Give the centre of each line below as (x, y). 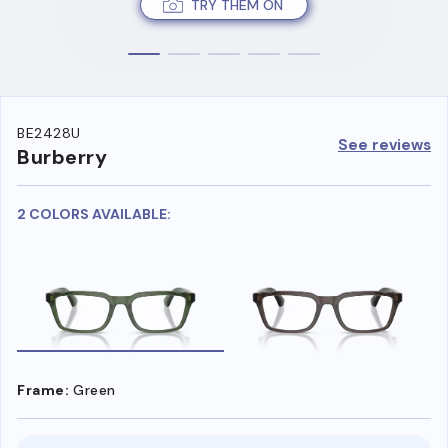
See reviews (384, 144)
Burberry (62, 157)
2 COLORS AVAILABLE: (94, 214)
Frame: (43, 389)
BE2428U (49, 133)
